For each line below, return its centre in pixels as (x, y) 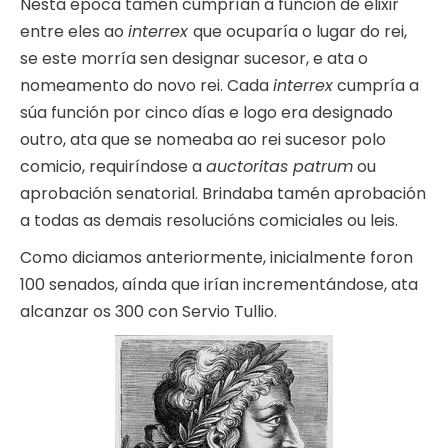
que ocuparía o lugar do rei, (300, 32)
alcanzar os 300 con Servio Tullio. (148, 312)
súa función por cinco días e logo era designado (206, 113)
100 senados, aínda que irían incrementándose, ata (219, 285)
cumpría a (376, 86)
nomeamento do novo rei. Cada (146, 86)
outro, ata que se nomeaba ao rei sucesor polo (203, 140)
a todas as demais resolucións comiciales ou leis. (209, 221)
